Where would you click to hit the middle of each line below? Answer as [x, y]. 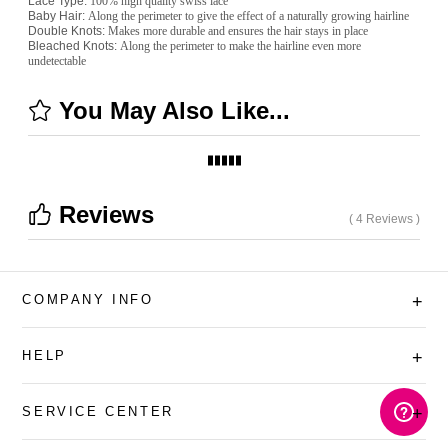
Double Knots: [68, 31]
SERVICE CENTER [98, 411]
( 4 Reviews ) [384, 218]
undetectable [57, 61]
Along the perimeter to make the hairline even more [240, 46]
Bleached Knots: [74, 46]
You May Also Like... [171, 111]
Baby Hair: [58, 16]
